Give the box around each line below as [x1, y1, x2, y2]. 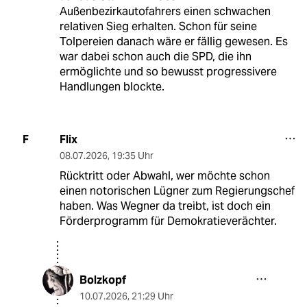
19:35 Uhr [111, 149, 153, 162]
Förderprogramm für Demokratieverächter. [59, 213, 277, 228]
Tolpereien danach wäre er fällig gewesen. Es [59, 34, 288, 49]
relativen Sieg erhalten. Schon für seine [59, 19, 257, 34]
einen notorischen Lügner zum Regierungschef [59, 183, 295, 198]
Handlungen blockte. [59, 79, 164, 94]
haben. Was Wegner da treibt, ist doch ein [59, 198, 271, 213]
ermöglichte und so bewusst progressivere [59, 64, 277, 79]
